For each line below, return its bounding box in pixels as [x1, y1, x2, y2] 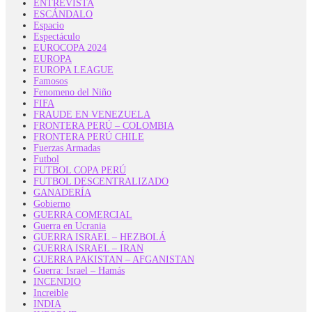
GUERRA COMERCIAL [33, 209, 132, 220]
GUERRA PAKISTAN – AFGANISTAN [33, 253, 194, 265]
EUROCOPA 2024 [33, 42, 107, 53]
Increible [33, 287, 68, 298]
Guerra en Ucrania [33, 220, 106, 231]
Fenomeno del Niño [33, 86, 111, 97]
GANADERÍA [33, 187, 91, 198]
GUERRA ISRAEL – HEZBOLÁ [33, 231, 166, 242]
